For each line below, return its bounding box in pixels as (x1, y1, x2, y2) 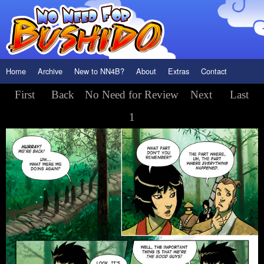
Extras (168, 65, 189, 77)
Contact (201, 65, 227, 77)
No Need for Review (85, 88, 179, 101)
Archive (38, 65, 62, 77)
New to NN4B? (74, 65, 124, 77)
